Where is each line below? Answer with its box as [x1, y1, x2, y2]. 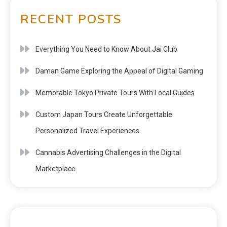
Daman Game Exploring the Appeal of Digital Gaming [35, 66, 203, 75]
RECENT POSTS [20, 11, 122, 27]
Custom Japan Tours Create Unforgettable [35, 110, 172, 119]
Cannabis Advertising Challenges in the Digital [35, 148, 181, 157]
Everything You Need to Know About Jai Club [35, 45, 177, 53]
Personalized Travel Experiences [35, 126, 139, 135]
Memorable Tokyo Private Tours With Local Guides [35, 88, 195, 97]
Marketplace [35, 164, 75, 173]
